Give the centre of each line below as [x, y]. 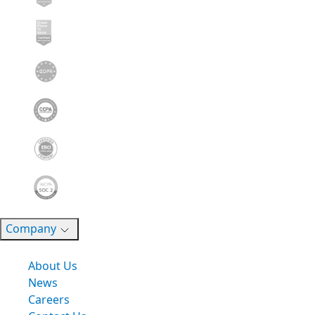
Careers [49, 299]
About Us [53, 265]
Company [31, 229]
